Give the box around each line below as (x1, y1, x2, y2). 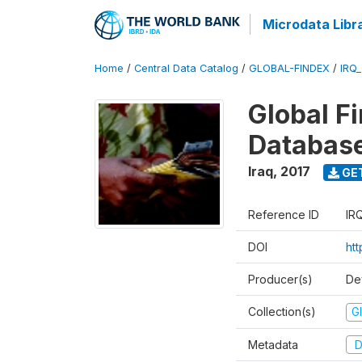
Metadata (248, 337, 298, 351)
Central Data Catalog (134, 62, 238, 74)
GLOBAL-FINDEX (249, 62, 330, 74)
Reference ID (248, 208, 319, 221)
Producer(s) (248, 272, 313, 286)
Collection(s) (248, 305, 316, 318)
